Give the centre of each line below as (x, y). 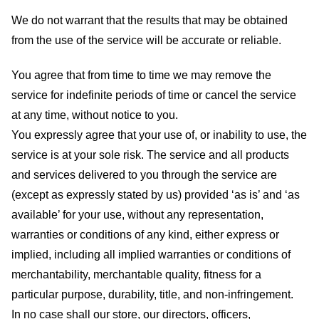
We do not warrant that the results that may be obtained (150, 20)
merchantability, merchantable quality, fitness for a (136, 274)
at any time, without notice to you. (95, 115)
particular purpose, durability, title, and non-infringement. (152, 294)
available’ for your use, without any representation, (137, 214)
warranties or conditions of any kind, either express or (145, 234)
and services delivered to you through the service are (144, 174)
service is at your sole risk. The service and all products (150, 155)
